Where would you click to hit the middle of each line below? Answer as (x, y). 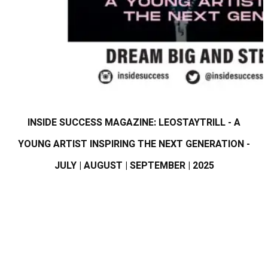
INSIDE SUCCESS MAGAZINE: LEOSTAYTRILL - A (134, 123)
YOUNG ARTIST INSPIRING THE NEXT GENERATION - (134, 144)
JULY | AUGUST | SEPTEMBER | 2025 (134, 166)
